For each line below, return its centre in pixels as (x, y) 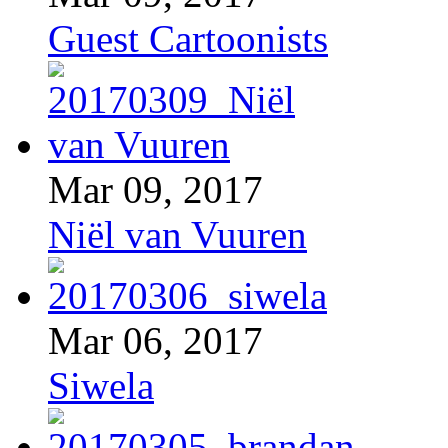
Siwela (101, 385)
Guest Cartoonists (188, 38)
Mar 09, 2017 (155, 189)
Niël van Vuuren (177, 234)
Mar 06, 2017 (155, 340)
